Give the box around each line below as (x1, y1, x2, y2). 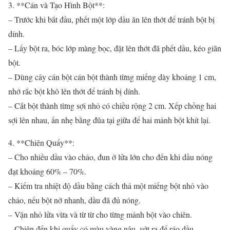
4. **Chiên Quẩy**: (8, 137, 74, 148)
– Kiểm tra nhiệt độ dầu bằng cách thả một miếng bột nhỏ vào (8, 180, 208, 191)
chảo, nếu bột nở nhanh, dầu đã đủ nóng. (8, 194, 141, 205)
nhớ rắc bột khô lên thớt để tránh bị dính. (8, 85, 140, 97)
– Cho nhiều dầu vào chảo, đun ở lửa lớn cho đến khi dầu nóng (8, 151, 213, 162)
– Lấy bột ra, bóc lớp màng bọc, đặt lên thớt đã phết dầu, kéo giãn (8, 42, 221, 53)
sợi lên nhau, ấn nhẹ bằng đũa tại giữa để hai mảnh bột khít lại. (8, 114, 210, 125)
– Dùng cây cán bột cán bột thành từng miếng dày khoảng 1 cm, (8, 71, 216, 82)
